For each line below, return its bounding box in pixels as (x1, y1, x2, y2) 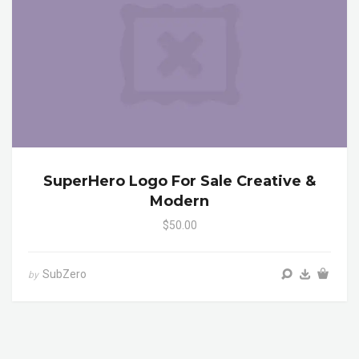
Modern (150, 192, 209, 211)
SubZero (42, 268, 87, 281)
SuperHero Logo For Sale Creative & (43, 172, 316, 191)
